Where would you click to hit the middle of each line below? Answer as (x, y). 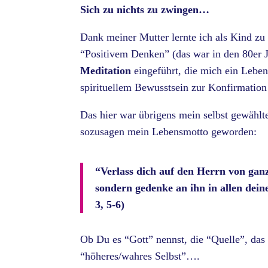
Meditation (106, 71)
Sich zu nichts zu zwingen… (145, 10)
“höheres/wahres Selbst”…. (140, 256)
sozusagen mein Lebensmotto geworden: (169, 132)
